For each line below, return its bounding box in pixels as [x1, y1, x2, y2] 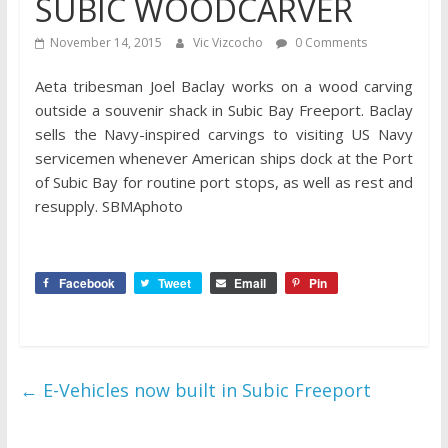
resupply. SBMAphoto [34, 196, 183, 216]
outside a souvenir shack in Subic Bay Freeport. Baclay [34, 100, 414, 120]
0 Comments [291, 34, 367, 51]
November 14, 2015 [49, 34, 162, 51]
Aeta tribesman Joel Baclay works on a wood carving [34, 76, 414, 96]
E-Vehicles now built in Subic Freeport [37, 378, 371, 402]
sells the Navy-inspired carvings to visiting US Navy [34, 124, 414, 144]
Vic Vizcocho [192, 34, 266, 51]
